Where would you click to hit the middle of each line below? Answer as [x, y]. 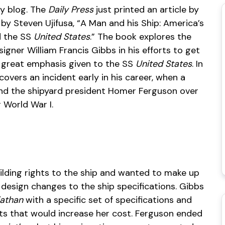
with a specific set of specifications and [107, 200]
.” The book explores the [141, 37]
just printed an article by [146, 10]
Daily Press [70, 10]
